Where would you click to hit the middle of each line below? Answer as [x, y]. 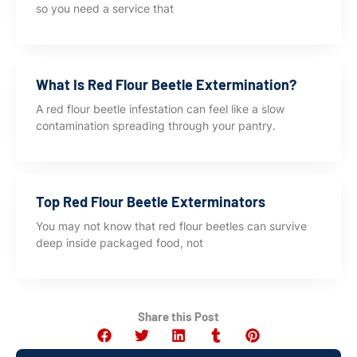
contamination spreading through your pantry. [156, 125]
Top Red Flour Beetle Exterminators [151, 201]
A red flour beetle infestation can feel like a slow [160, 108]
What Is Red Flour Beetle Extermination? [166, 84]
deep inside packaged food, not [120, 242]
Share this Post [178, 316]
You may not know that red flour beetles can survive [171, 226]
